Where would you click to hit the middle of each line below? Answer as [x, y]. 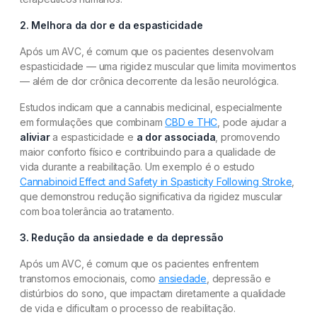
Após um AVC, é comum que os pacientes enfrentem [140, 264]
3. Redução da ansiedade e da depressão [122, 237]
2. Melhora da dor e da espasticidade [111, 25]
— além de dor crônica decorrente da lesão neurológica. [149, 81]
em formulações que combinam [93, 122]
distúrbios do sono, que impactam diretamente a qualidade [153, 293]
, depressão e [239, 278]
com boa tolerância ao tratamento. [97, 211]
